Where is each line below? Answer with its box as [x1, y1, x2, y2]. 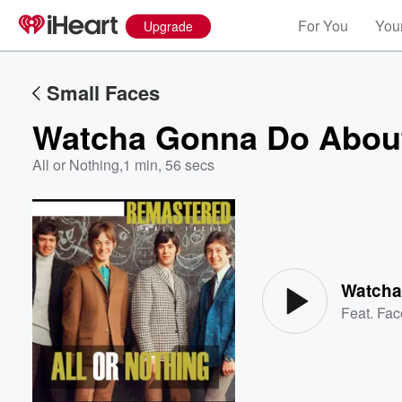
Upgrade [144, 17, 193, 35]
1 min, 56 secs [123, 154, 214, 175]
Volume [315, 242, 363, 258]
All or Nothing [32, 154, 119, 175]
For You [298, 15, 348, 36]
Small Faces [47, 78, 160, 107]
